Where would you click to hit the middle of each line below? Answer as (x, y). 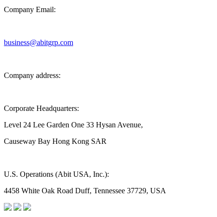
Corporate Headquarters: (42, 108)
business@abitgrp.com (39, 42)
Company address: (32, 75)
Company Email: (30, 9)
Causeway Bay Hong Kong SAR (56, 141)
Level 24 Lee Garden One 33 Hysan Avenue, (74, 124)
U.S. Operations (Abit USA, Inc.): (57, 174)
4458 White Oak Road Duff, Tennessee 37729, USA (85, 190)
